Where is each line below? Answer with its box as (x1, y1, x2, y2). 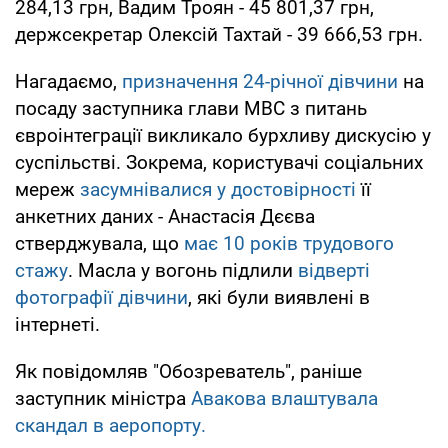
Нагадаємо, (15, 69, 122, 93)
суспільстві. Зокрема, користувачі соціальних (15, 150, 423, 174)
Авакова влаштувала (191, 386, 378, 410)
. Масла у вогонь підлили (68, 258, 298, 282)
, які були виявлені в (188, 285, 370, 309)
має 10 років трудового (184, 231, 394, 255)
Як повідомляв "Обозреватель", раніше (15, 359, 362, 383)
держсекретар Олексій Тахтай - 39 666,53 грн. (15, 22, 423, 46)
